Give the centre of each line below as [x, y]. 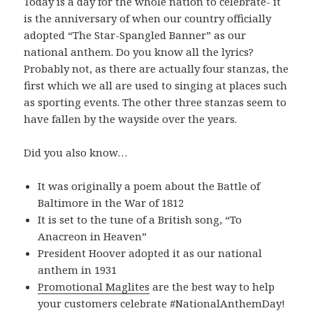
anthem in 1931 [78, 270]
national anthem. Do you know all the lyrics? [139, 52]
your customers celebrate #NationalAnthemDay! [162, 304]
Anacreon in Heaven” [93, 236]
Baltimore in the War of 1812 [111, 203]
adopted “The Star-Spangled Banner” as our [135, 35]
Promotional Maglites [94, 287]
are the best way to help [212, 287]
